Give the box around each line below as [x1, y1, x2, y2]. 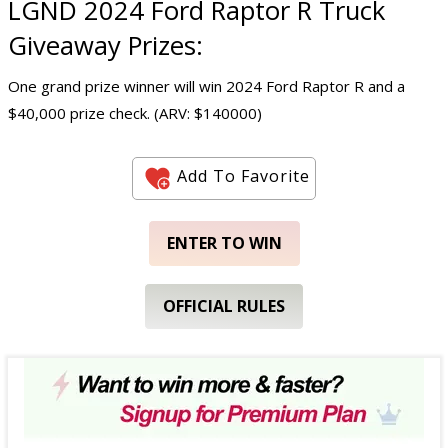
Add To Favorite [177, 165, 310, 188]
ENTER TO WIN [166, 231, 282, 254]
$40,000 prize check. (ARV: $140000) [8, 102, 262, 123]
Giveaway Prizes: [8, 27, 203, 63]
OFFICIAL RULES [163, 294, 285, 317]
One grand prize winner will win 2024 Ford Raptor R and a [8, 75, 405, 96]
